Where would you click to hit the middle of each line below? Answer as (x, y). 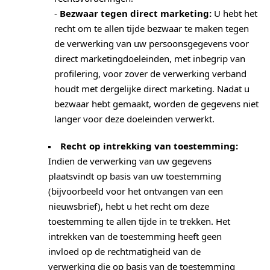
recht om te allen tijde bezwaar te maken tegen (152, 29)
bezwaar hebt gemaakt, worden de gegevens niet (156, 104)
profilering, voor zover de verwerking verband (150, 74)
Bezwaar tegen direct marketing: (136, 14)
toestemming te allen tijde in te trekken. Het (139, 221)
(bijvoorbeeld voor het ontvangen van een (136, 191)
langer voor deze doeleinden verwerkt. (134, 119)
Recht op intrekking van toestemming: (149, 146)
